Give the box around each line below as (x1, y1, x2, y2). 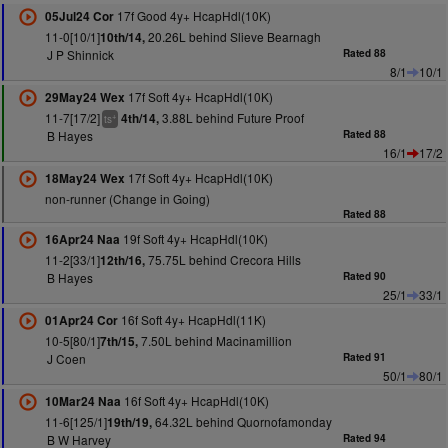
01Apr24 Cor (44, 312, 118, 329)
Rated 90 (343, 269, 387, 283)
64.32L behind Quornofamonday (151, 413, 332, 430)
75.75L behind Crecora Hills (144, 251, 301, 268)
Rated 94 (343, 431, 387, 445)
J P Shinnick (46, 46, 114, 63)
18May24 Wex (44, 170, 125, 187)
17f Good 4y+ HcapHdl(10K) (113, 7, 271, 24)
